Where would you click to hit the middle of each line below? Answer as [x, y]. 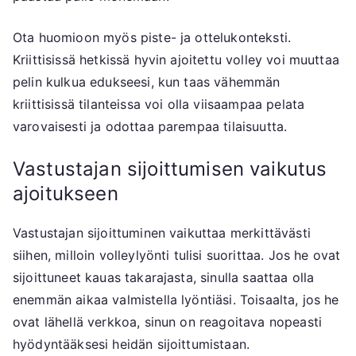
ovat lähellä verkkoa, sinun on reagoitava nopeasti [168, 322]
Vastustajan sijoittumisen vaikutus [170, 169]
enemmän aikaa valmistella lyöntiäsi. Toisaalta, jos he [176, 300]
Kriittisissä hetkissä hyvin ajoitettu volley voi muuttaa [176, 60]
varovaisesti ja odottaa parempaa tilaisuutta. [150, 127]
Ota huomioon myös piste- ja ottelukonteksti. [152, 38]
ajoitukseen [66, 194]
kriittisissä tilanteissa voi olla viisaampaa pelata [159, 104]
